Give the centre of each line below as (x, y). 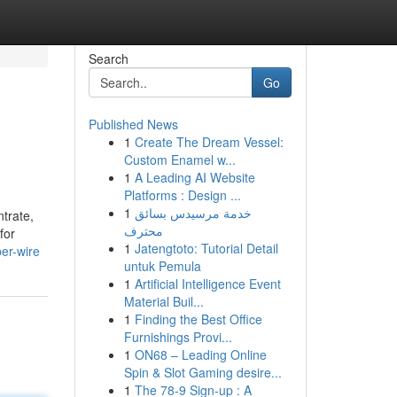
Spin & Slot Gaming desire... (202, 372)
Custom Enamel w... (179, 160)
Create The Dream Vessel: (209, 142)
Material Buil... (163, 301)
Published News (133, 124)
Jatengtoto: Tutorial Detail (206, 248)
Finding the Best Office (198, 319)
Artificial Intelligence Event (207, 284)
